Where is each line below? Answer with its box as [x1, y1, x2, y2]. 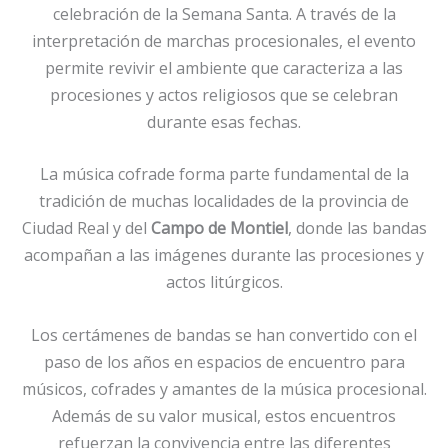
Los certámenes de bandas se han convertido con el [31, 323, 417, 346]
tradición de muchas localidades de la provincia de [39, 190, 409, 213]
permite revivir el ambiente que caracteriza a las [45, 56, 403, 79]
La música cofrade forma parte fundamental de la [39, 163, 409, 186]
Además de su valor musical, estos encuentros [52, 404, 396, 427]
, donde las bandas [287, 217, 427, 240]
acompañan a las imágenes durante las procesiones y [24, 244, 424, 267]
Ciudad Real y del [21, 217, 151, 240]
